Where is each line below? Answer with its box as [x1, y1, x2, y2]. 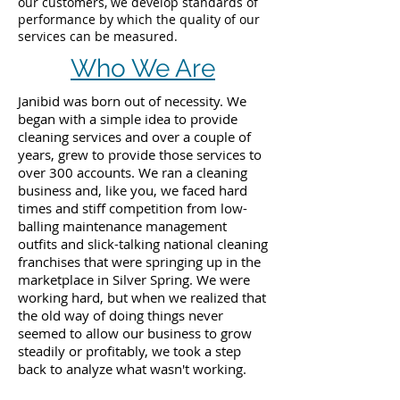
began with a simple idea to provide [18, 110, 237, 128]
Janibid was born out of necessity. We [18, 92, 246, 110]
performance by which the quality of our [18, 11, 260, 28]
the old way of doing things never [18, 306, 223, 324]
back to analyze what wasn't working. [18, 360, 246, 378]
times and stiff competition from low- [18, 199, 247, 217]
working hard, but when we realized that [18, 288, 266, 306]
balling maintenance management [18, 217, 227, 235]
